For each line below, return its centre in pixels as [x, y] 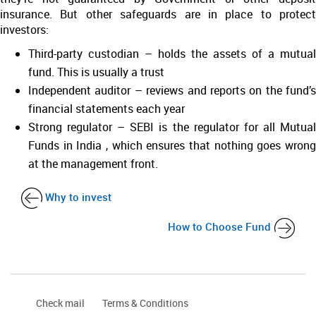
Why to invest [77, 196]
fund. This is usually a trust [96, 72]
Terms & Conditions [145, 303]
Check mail [60, 303]
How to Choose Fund [221, 226]
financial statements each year [107, 109]
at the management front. [93, 164]
